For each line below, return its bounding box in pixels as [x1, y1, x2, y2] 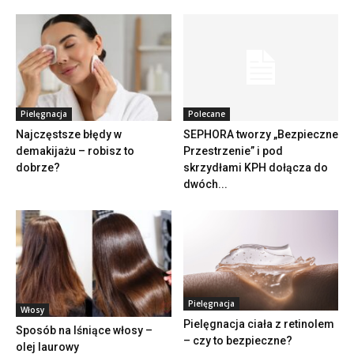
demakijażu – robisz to [16, 144, 134, 157]
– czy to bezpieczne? [183, 333, 292, 347]
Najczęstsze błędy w [16, 127, 122, 141]
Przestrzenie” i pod [183, 144, 283, 157]
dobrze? [16, 160, 60, 174]
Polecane [187, 107, 225, 119]
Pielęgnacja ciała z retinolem [183, 317, 334, 330]
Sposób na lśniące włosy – [16, 323, 153, 337]
